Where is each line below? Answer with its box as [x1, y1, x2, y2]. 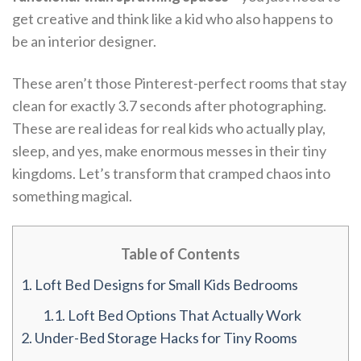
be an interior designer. [12, 32, 156, 51]
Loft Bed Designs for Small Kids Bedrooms [32, 276, 298, 294]
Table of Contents [121, 245, 240, 263]
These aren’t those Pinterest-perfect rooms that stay [12, 73, 346, 92]
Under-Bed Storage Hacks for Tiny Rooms [32, 329, 297, 347]
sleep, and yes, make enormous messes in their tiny [12, 141, 326, 160]
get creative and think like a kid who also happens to [12, 10, 333, 28]
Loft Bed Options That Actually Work [65, 306, 301, 325]
